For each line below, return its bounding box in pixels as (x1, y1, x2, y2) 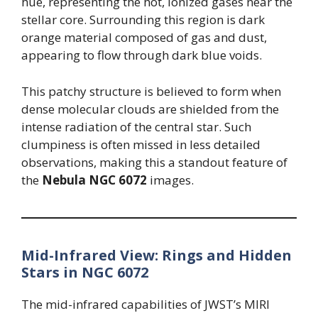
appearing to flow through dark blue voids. (21, 47, 262, 64)
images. (147, 171, 194, 188)
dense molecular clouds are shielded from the (21, 100, 279, 117)
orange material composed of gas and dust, (21, 29, 267, 46)
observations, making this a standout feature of (21, 153, 287, 170)
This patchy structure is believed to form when (21, 82, 281, 99)
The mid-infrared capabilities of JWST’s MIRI (21, 295, 270, 312)
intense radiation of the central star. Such (21, 118, 251, 135)
